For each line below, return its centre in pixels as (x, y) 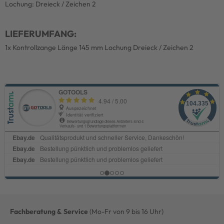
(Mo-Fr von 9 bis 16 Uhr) (126, 211)
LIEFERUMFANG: (41, 33)
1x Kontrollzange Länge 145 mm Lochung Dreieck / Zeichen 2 (99, 47)
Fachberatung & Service (49, 211)
